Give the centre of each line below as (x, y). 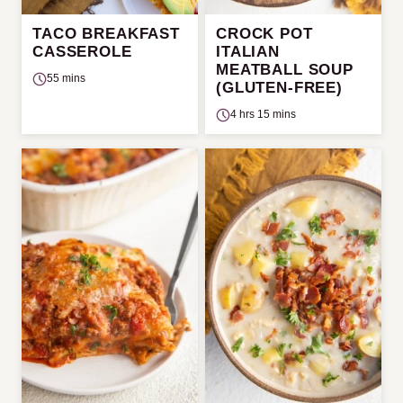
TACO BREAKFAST (106, 34)
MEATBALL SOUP (285, 70)
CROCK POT (264, 34)
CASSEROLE (82, 52)
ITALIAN (248, 52)
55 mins (66, 79)
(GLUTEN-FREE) (280, 88)
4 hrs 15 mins (263, 115)
